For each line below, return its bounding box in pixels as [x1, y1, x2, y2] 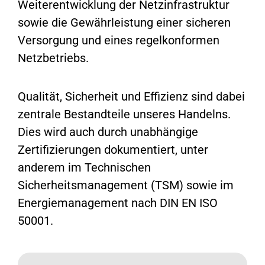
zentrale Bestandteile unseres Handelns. [18, 106, 231, 121]
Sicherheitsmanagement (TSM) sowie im [18, 177, 234, 192]
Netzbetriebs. [18, 50, 89, 65]
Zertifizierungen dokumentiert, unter [18, 142, 209, 157]
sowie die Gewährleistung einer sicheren [18, 15, 231, 30]
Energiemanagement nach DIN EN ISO [18, 195, 218, 210]
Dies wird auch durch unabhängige [18, 124, 199, 139]
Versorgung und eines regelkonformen [18, 33, 220, 47]
